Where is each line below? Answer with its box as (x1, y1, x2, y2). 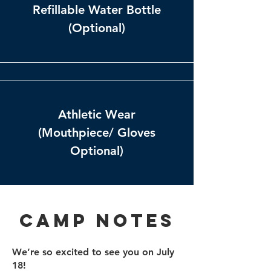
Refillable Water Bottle (33, 2, 161, 17)
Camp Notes (19, 209, 175, 232)
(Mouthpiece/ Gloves (38, 125, 155, 140)
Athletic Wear (58, 107, 135, 122)
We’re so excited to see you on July (12, 246, 174, 258)
